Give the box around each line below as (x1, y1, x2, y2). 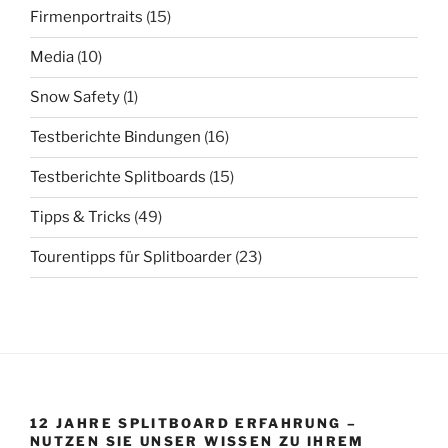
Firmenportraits (30, 8, 143, 27)
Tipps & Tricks (30, 208, 131, 227)
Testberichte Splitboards (30, 168, 206, 187)
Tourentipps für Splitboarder (30, 248, 232, 267)
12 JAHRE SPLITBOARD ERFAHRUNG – (30, 414, 358, 431)
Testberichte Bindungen (30, 128, 201, 147)
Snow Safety (30, 88, 120, 107)
